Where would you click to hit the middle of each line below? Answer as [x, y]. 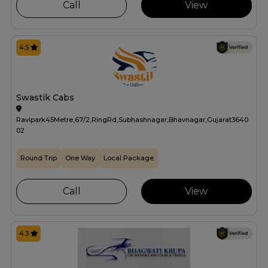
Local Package [129, 158]
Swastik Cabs [45, 98]
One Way [80, 158]
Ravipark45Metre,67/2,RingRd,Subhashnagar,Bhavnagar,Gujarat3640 [132, 120]
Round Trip [39, 158]
